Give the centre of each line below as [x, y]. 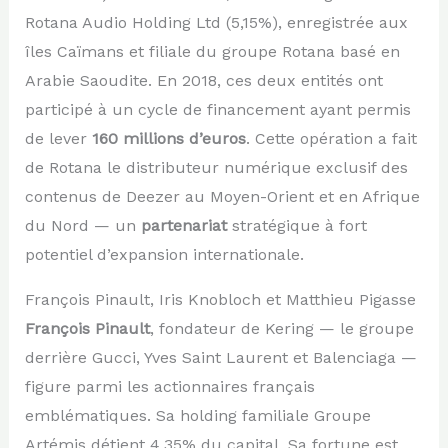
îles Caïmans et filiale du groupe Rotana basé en [212, 51]
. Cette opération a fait [331, 138]
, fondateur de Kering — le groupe [281, 328]
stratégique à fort [296, 225]
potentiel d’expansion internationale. [164, 254]
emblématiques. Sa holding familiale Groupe [197, 415]
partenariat [183, 225]
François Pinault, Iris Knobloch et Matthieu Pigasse [220, 299]
